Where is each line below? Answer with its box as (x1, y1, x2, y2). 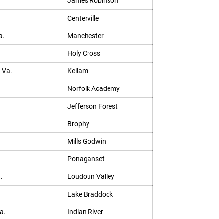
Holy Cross (67, 49, 100, 57)
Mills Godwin (67, 137, 106, 145)
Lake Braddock (67, 190, 113, 198)
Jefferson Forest (67, 102, 118, 110)
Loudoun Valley (67, 173, 114, 180)
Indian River (67, 208, 103, 216)
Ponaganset (67, 155, 105, 163)
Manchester (67, 32, 104, 40)
